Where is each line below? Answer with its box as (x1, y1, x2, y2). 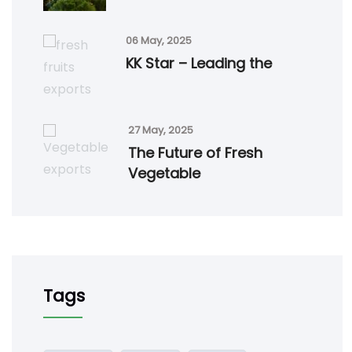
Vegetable (128, 163, 200, 183)
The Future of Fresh (128, 142, 262, 163)
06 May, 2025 (126, 32, 192, 48)
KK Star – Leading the (126, 53, 272, 73)
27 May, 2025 (128, 122, 193, 137)
